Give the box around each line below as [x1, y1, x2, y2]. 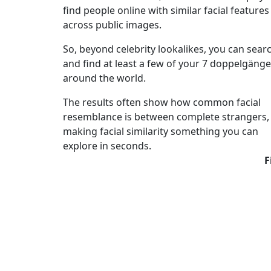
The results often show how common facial [63, 96, 261, 109]
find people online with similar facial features [63, 4, 269, 17]
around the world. [63, 71, 146, 85]
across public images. [63, 18, 164, 31]
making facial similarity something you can [63, 125, 258, 138]
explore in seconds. [63, 139, 151, 152]
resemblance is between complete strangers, [63, 110, 269, 123]
